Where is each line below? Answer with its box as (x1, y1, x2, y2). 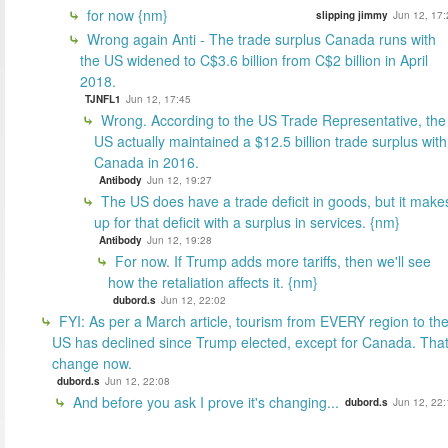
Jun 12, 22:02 (161, 292, 226, 307)
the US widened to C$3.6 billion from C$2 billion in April (80, 49, 428, 70)
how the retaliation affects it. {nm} (108, 271, 318, 292)
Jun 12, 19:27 (147, 172, 212, 187)
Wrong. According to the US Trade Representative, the (97, 109, 446, 130)
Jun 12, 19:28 (147, 232, 212, 247)
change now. (52, 352, 132, 373)
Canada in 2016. (94, 151, 199, 172)
